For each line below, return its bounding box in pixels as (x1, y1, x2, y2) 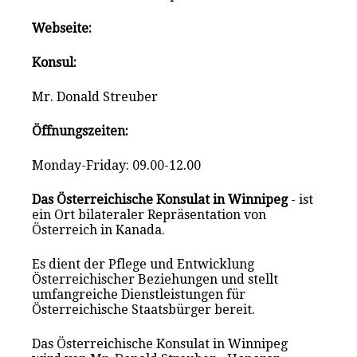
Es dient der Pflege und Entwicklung (32, 256, 255, 272)
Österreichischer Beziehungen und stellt (32, 271, 279, 287)
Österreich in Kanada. (32, 222, 166, 237)
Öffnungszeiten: (32, 123, 129, 139)
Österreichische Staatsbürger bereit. (32, 301, 256, 317)
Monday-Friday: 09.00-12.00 (32, 157, 202, 173)
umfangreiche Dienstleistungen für (32, 286, 246, 302)
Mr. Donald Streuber (32, 88, 159, 104)
